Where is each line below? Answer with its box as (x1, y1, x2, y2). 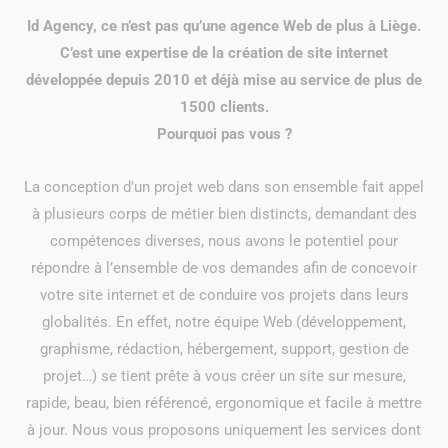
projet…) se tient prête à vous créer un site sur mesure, (42, 367, 406, 385)
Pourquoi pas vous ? (156, 125, 292, 143)
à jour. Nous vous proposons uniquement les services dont (27, 421, 421, 439)
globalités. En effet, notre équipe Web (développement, (42, 313, 406, 331)
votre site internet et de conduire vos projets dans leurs (39, 286, 409, 304)
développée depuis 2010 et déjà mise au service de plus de (26, 71, 422, 89)
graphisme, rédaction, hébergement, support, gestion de (39, 340, 409, 358)
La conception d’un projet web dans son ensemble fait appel (24, 178, 424, 196)
